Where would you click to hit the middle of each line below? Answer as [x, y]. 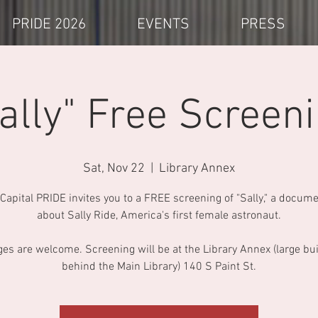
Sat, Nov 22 [114, 169]
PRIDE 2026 [49, 24]
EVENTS [163, 24]
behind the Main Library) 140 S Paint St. [159, 267]
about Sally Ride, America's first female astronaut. [159, 216]
